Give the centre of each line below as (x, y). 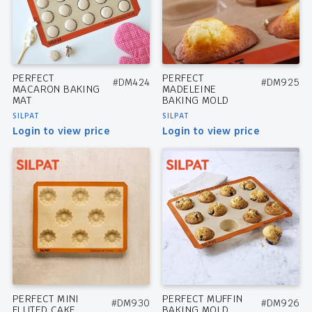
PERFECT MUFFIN (202, 299)
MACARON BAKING (56, 89)
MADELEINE (189, 89)
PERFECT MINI (46, 299)
